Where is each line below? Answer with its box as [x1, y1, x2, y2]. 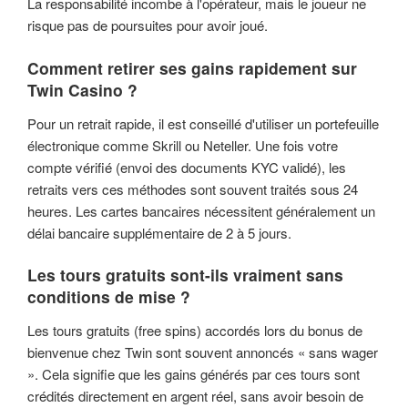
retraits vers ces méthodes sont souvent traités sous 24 [27, 178, 358, 199]
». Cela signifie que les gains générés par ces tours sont [27, 364, 360, 384]
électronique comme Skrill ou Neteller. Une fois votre [27, 135, 338, 155]
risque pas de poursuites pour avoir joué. [27, 15, 268, 36]
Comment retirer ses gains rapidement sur [27, 56, 357, 79]
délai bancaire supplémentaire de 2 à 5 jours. [27, 222, 291, 242]
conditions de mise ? [27, 285, 190, 309]
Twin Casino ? [27, 77, 138, 101]
